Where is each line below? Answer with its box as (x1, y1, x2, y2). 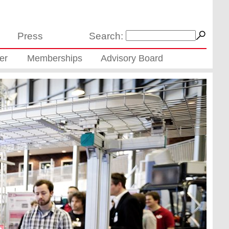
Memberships (27, 53, 82, 64)
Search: (88, 30, 123, 41)
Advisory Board (101, 53, 164, 64)
